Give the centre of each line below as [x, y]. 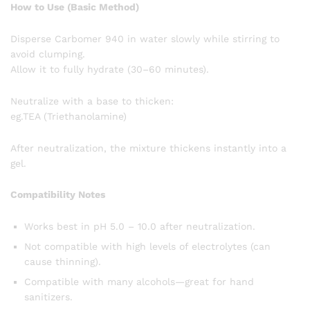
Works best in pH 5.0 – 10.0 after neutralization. [140, 227]
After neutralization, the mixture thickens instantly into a [148, 148]
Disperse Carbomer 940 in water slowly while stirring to [145, 38]
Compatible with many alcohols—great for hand [139, 282]
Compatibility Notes [58, 195]
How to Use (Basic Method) [75, 7]
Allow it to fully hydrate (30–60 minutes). [110, 69]
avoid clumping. [48, 54]
